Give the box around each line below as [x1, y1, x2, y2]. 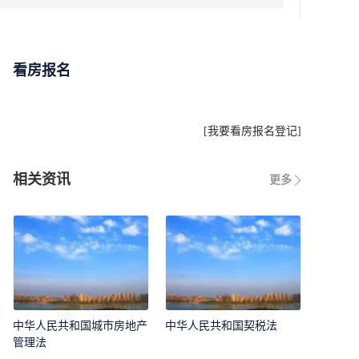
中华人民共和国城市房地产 [13, 320, 147, 333]
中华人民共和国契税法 [165, 320, 277, 333]
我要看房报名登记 [208, 124, 297, 137]
